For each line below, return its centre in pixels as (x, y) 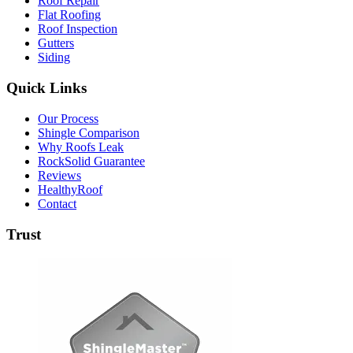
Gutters (56, 43)
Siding (54, 58)
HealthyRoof (70, 189)
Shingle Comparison (89, 132)
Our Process (68, 118)
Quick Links (46, 88)
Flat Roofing (69, 15)
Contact (57, 203)
